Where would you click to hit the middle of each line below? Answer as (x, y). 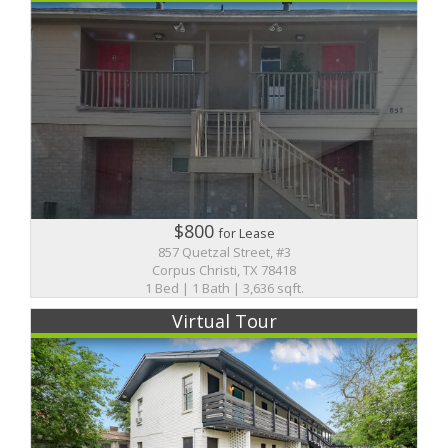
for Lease (246, 234)
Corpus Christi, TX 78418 (224, 270)
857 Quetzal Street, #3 (224, 252)
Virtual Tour (224, 321)
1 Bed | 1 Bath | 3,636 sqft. (224, 288)
